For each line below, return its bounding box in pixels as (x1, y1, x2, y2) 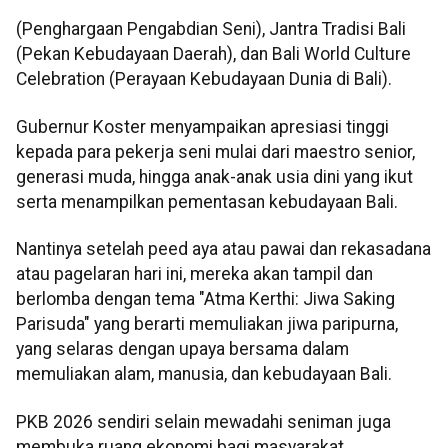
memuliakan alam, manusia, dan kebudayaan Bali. (16, 364, 392, 385)
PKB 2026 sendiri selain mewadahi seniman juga (16, 411, 391, 432)
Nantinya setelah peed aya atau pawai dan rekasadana (16, 239, 431, 260)
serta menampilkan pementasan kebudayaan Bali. (16, 191, 398, 212)
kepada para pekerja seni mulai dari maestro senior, (16, 141, 415, 162)
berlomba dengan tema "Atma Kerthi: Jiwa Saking (16, 289, 395, 310)
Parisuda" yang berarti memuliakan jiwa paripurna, (16, 314, 398, 335)
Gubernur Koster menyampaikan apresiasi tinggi (16, 116, 389, 137)
